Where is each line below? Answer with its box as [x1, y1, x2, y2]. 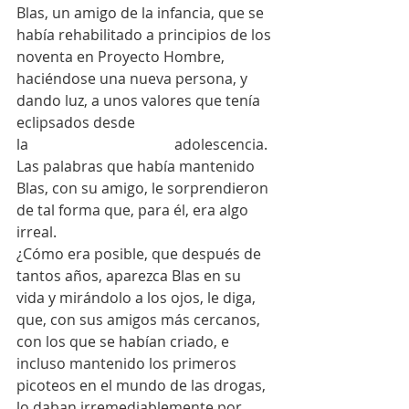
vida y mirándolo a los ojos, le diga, [16, 287, 259, 308]
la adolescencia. [16, 133, 267, 154]
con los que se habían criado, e [16, 330, 233, 351]
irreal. [16, 221, 57, 242]
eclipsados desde [16, 111, 139, 132]
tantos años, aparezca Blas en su [16, 265, 245, 286]
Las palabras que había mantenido [16, 155, 258, 176]
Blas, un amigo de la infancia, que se [16, 2, 267, 23]
